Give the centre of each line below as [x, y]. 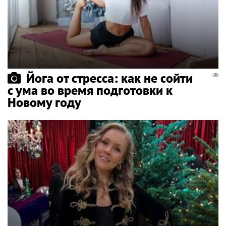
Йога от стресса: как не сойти [109, 78]
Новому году [44, 102]
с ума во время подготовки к [90, 90]
